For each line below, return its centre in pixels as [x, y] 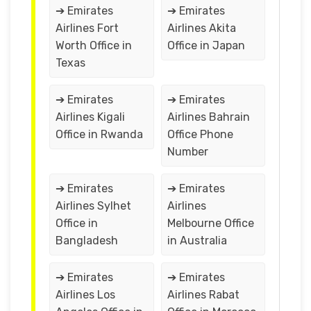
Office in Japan [206, 45]
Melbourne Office [210, 223]
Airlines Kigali [90, 117]
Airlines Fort [87, 28]
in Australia [197, 240]
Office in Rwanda [99, 134]
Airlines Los [85, 294]
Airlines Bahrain [208, 117]
